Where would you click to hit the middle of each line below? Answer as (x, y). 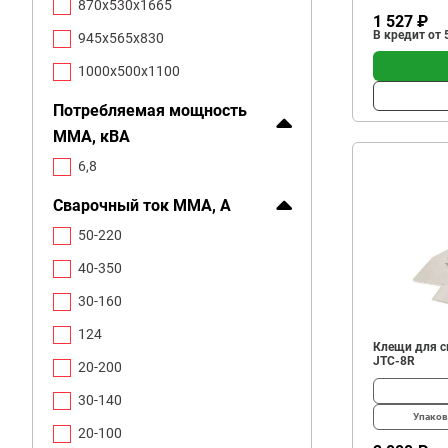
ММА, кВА (91, 136)
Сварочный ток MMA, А (142, 205)
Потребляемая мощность (150, 110)
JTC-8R (394, 361)
